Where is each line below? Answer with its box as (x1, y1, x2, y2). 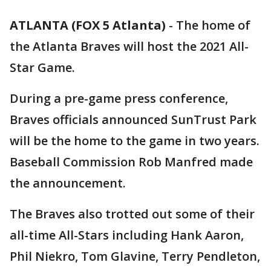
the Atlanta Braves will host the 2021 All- (10, 38, 249, 54)
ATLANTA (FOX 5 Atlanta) (10, 17, 166, 33)
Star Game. (10, 59, 75, 76)
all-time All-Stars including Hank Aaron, (10, 227, 244, 243)
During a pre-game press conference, (10, 90, 228, 106)
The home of (176, 17, 250, 33)
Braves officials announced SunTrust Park (10, 111, 256, 128)
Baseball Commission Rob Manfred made (10, 154, 253, 170)
